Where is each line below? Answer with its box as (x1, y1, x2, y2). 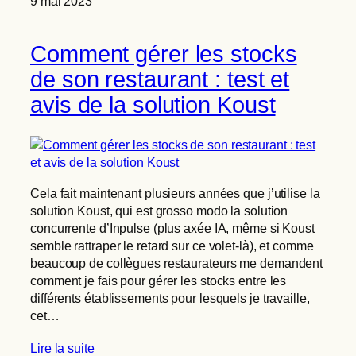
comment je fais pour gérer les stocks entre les (30, 273, 287, 288)
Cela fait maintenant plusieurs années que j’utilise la (30, 185, 320, 200)
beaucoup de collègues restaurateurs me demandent (30, 255, 323, 270)
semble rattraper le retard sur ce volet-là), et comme (30, 238, 314, 253)
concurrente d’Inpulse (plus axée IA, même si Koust (30, 220, 315, 235)
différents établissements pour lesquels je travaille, (30, 290, 310, 305)
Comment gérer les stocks (30, 41, 297, 67)
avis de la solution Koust (30, 91, 276, 118)
